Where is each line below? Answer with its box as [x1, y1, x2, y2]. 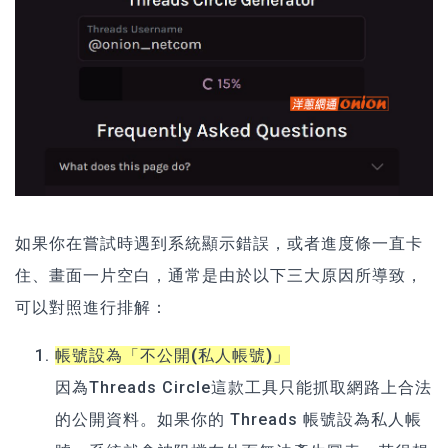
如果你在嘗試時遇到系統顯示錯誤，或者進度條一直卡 [15, 234, 423, 254]
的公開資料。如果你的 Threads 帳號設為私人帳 [55, 410, 422, 430]
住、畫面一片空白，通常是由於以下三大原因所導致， [15, 266, 423, 286]
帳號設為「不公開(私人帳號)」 [55, 346, 290, 366]
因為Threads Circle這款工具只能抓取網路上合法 [55, 378, 432, 398]
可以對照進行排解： [15, 298, 168, 318]
